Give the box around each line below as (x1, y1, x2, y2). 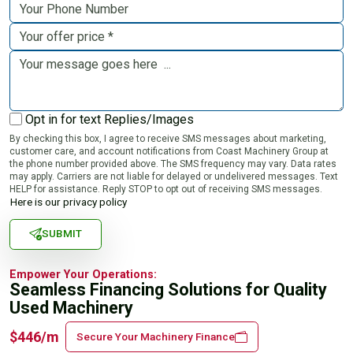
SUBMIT (42, 227, 82, 240)
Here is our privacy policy (10, 195, 127, 209)
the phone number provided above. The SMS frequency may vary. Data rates (9, 158, 336, 169)
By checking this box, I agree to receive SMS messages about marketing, (9, 132, 326, 144)
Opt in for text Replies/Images (25, 111, 194, 127)
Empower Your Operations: (9, 267, 157, 281)
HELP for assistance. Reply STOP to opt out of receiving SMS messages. (9, 183, 322, 195)
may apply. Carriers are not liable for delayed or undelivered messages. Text (9, 170, 338, 182)
